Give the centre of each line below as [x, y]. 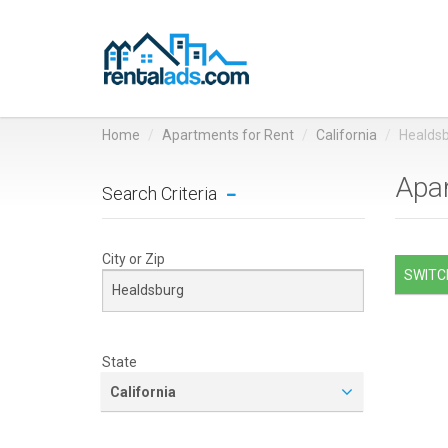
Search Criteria [159, 193]
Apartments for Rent [228, 135]
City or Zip [133, 259]
